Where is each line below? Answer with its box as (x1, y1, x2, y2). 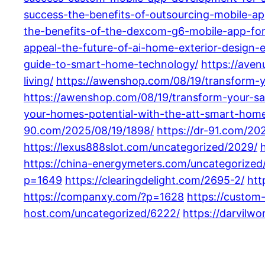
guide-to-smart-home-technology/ (24, 57, 198, 70)
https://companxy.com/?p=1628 (24, 190, 184, 203)
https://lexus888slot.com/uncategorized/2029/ (24, 140, 257, 153)
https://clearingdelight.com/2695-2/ (65, 173, 244, 186)
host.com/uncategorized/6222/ (24, 206, 180, 219)
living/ (24, 74, 53, 87)
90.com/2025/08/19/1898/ (24, 124, 154, 137)
